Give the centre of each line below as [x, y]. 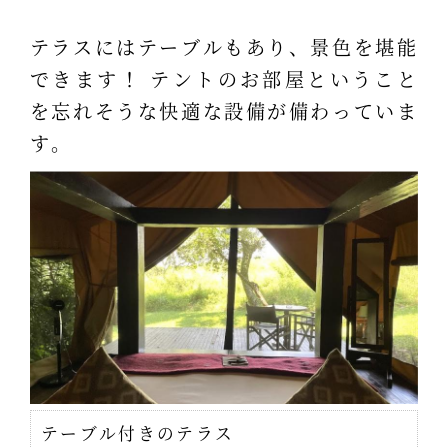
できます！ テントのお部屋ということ [224, 79]
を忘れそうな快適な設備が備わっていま [224, 111]
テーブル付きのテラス [137, 433]
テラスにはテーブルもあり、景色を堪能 [224, 47]
